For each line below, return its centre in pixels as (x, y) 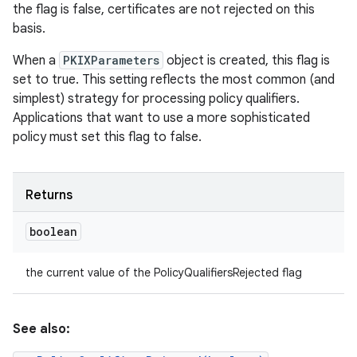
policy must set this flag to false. (107, 137)
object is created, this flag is (247, 61)
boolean (53, 231)
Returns (49, 195)
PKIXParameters (111, 60)
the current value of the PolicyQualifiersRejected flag (164, 273)
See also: (41, 329)
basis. (29, 29)
